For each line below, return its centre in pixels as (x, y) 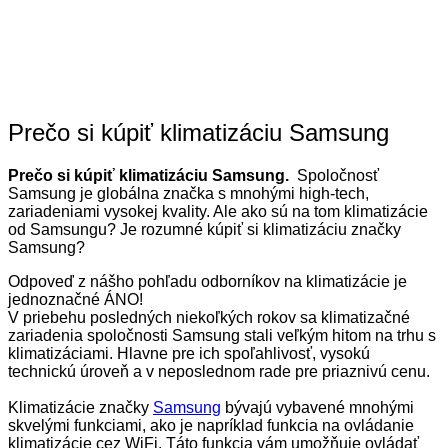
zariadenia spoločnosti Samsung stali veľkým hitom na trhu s (222, 335)
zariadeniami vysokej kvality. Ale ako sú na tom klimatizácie (218, 211)
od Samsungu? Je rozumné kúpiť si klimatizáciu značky (204, 229)
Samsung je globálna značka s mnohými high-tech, (188, 193)
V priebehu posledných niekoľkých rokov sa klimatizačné (209, 317)
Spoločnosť (336, 175)
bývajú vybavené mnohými (317, 407)
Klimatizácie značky (80, 407)
